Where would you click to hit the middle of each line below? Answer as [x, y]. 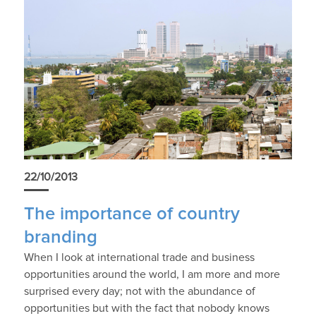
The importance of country [132, 214]
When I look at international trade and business [139, 258]
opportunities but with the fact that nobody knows [146, 309]
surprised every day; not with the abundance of [139, 292]
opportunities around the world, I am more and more [152, 275]
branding [60, 238]
